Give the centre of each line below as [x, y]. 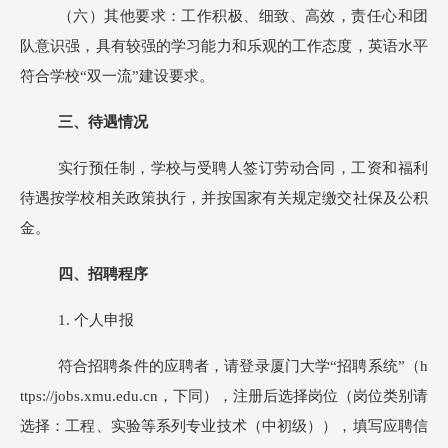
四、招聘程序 [103, 274]
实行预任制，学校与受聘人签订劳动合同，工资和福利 [243, 168]
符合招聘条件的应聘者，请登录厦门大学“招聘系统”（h [243, 366]
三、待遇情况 [103, 122]
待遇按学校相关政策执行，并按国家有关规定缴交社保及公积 [224, 198]
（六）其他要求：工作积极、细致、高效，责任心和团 [243, 16]
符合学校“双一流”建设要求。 [117, 76]
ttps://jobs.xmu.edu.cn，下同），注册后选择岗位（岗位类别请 [224, 396]
